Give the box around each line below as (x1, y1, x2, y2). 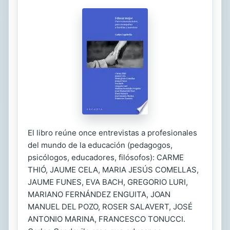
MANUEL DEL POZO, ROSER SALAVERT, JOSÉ (28, 202, 193, 212)
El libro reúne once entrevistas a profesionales (28, 128, 197, 138)
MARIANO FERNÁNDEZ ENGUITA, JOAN (28, 189, 170, 199)
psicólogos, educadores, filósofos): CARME (28, 152, 184, 162)
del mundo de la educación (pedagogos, (28, 140, 172, 150)
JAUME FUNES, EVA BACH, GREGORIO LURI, (28, 177, 188, 187)
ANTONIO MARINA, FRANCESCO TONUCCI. (28, 214, 185, 224)
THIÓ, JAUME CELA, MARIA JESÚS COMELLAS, (28, 165, 199, 175)
